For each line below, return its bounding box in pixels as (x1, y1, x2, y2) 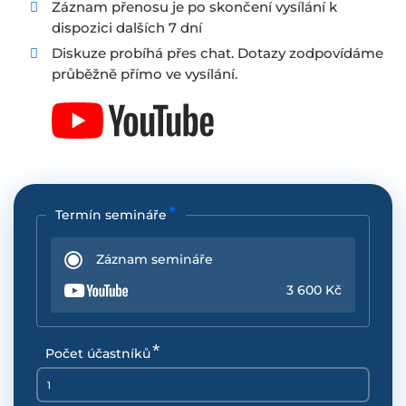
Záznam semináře (96, 251, 213, 267)
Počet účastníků (45, 345, 150, 362)
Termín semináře (55, 207, 167, 223)
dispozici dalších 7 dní (52, 19, 202, 36)
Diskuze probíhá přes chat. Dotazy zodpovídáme (52, 44, 383, 62)
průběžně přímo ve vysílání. (52, 65, 237, 82)
